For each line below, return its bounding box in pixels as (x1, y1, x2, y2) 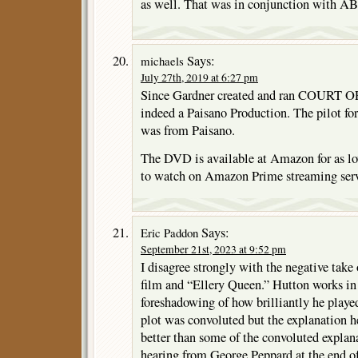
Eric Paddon (141, 224, 198, 241)
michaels (141, 52, 184, 69)
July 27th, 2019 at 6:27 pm (141, 70, 258, 85)
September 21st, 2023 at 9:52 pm (141, 241, 286, 257)
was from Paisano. (141, 121, 235, 139)
